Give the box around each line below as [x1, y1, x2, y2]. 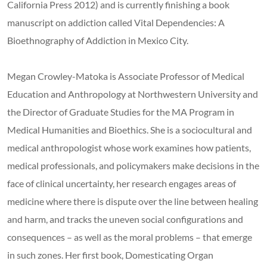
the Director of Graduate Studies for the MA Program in [7, 105, 234, 117]
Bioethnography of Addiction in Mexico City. [7, 34, 188, 46]
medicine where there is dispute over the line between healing [7, 195, 258, 207]
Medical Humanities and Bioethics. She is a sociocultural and [7, 123, 252, 135]
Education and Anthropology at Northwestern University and [7, 88, 258, 100]
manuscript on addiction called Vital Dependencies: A [7, 16, 225, 28]
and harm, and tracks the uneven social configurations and [7, 213, 243, 225]
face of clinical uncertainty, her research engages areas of [7, 177, 236, 189]
